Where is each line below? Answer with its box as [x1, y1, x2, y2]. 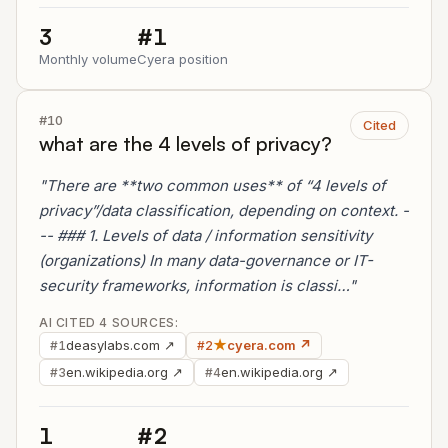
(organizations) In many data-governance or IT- [39, 251, 373, 270]
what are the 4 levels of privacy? [39, 131, 332, 156]
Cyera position [137, 51, 228, 67]
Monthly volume [39, 51, 137, 67]
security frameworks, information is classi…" [39, 276, 356, 295]
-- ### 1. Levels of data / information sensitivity [39, 226, 372, 245]
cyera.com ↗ [227, 337, 311, 353]
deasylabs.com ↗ [66, 337, 175, 353]
